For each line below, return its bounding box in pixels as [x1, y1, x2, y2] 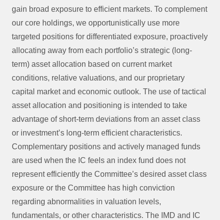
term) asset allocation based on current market [12, 60, 172, 68]
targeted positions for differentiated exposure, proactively [12, 32, 208, 41]
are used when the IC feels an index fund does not [12, 156, 186, 165]
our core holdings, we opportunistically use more [12, 19, 180, 27]
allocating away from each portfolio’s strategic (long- [12, 46, 192, 55]
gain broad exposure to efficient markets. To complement [12, 5, 207, 13]
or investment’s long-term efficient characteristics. [12, 129, 182, 137]
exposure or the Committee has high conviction [12, 184, 175, 192]
